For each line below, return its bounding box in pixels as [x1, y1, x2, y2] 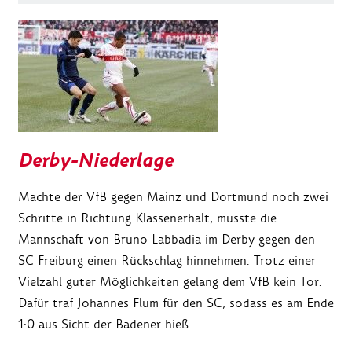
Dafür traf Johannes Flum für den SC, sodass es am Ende [18, 295, 334, 312]
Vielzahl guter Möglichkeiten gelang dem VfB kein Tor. [18, 273, 322, 291]
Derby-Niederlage [18, 148, 174, 174]
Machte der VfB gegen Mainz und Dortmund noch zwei [18, 189, 328, 206]
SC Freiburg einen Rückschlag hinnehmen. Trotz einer [18, 252, 316, 269]
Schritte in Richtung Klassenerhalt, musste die [18, 210, 277, 227]
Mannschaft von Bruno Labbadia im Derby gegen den [18, 231, 315, 248]
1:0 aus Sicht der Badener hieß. [18, 316, 192, 333]
